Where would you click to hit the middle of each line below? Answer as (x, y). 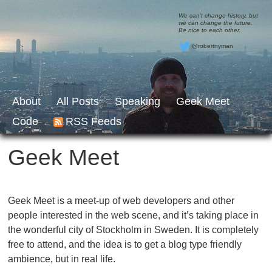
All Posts (78, 101)
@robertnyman (212, 46)
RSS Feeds (93, 121)
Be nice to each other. (209, 30)
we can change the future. (215, 23)
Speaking (138, 101)
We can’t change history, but (218, 15)
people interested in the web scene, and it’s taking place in (133, 216)
